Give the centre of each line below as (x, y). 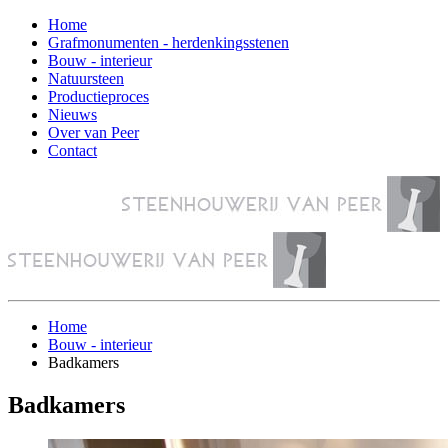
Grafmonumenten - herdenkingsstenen (168, 42)
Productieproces (98, 96)
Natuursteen (86, 78)
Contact (72, 150)
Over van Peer (93, 132)
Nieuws (72, 114)
